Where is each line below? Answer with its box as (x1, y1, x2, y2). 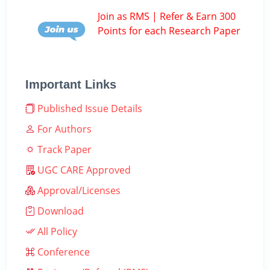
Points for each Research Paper (98, 24, 240, 37)
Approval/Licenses (35, 184, 121, 198)
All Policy (35, 225, 77, 239)
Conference (35, 245, 90, 259)
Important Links (25, 78, 116, 92)
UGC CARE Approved (35, 163, 131, 177)
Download (35, 204, 84, 218)
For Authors (35, 122, 92, 136)
